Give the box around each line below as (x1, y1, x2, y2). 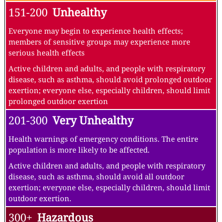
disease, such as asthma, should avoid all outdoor (8, 171, 184, 182)
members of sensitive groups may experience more (8, 37, 190, 47)
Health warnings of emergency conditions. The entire (8, 134, 198, 144)
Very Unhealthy (53, 113, 133, 128)
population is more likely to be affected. (8, 145, 150, 155)
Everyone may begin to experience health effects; (8, 26, 183, 36)
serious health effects (8, 48, 85, 58)
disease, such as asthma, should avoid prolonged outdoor (8, 74, 212, 85)
